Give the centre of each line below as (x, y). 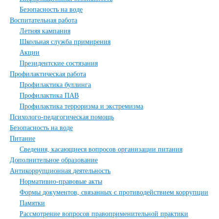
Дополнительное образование (54, 160)
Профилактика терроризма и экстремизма (81, 106)
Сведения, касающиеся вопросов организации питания (101, 149)
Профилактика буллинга (55, 85)
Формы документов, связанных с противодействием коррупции (114, 192)
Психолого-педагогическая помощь (62, 117)
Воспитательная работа (44, 20)
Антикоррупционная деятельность (60, 171)
